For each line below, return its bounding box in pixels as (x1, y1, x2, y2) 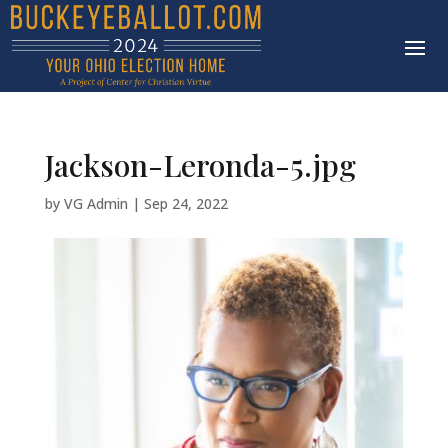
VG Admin (63, 194, 128, 214)
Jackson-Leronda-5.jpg (44, 145, 356, 186)
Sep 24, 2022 (143, 194, 228, 214)
